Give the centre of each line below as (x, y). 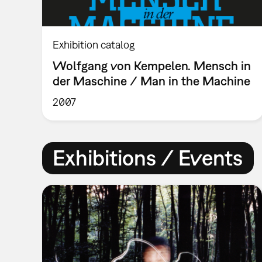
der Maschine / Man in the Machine (152, 81)
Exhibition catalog (94, 45)
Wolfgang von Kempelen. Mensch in (152, 66)
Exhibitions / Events (148, 158)
